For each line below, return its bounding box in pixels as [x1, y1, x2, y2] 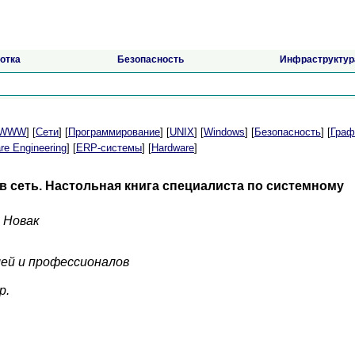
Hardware [151, 142, 194, 155]
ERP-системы [76, 142, 142, 155]
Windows [204, 126, 245, 139]
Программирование [68, 126, 160, 139]
